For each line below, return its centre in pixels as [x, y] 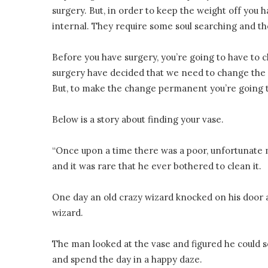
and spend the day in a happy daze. [127, 259]
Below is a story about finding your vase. [138, 119]
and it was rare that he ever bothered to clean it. [157, 166]
